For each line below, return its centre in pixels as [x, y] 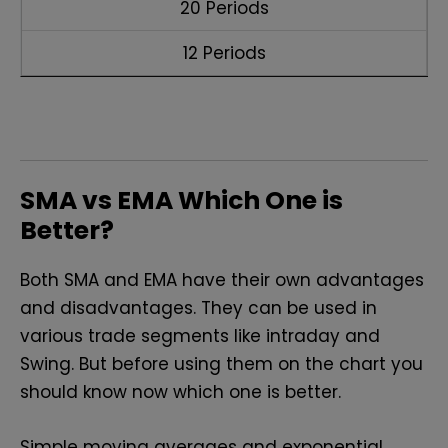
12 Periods [224, 53]
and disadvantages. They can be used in [198, 308]
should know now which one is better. [185, 392]
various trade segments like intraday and [200, 336]
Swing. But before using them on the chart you [221, 364]
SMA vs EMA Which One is [181, 201]
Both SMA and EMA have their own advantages [222, 280]
